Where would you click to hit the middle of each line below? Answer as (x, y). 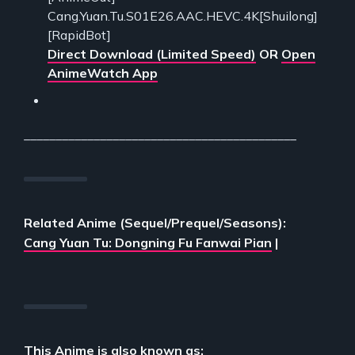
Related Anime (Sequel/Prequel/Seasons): (155, 222)
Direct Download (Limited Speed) (152, 53)
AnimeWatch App (103, 73)
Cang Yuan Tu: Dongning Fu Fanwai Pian (148, 242)
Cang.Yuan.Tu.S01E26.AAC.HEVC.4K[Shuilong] (183, 15)
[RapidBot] (79, 34)
